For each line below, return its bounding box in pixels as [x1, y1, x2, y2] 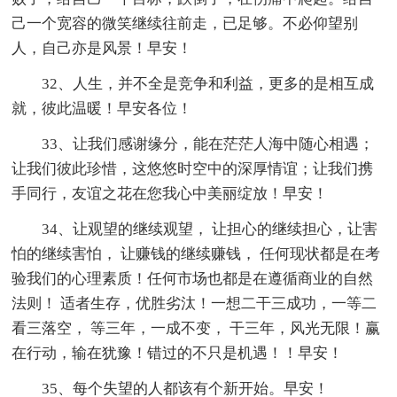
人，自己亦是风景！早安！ [12, 39, 193, 57]
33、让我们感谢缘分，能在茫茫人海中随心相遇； [42, 135, 375, 152]
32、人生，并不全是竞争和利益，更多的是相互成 [42, 74, 375, 92]
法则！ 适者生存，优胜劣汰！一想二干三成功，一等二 [12, 294, 378, 312]
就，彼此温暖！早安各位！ [12, 99, 193, 117]
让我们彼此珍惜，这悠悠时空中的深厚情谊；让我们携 [12, 160, 374, 177]
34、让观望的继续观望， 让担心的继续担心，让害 [42, 220, 378, 237]
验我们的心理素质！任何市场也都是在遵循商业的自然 [12, 269, 374, 287]
